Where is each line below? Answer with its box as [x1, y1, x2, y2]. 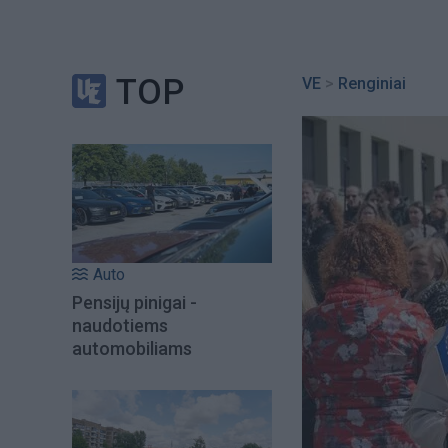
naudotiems [72, 314, 168, 336]
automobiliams [72, 337, 192, 359]
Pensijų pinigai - [72, 291, 197, 313]
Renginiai [338, 74, 406, 93]
